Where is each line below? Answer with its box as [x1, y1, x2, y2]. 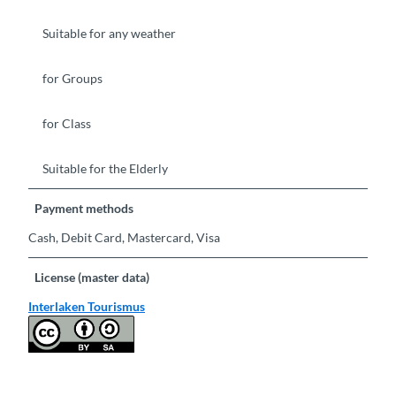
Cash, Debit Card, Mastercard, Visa [28, 230, 220, 246]
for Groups [42, 71, 103, 87]
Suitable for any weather [42, 26, 176, 42]
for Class [42, 116, 91, 132]
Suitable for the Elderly [42, 161, 168, 177]
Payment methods [34, 201, 134, 217]
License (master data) [34, 270, 150, 286]
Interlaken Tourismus [28, 299, 145, 315]
